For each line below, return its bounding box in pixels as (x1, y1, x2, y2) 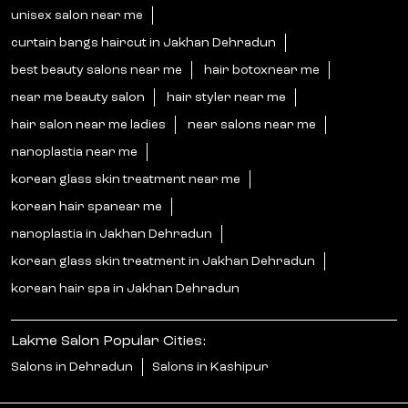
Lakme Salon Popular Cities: (11, 334, 206, 350)
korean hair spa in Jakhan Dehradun (11, 282, 240, 296)
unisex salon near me (11, 9, 143, 23)
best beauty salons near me (11, 64, 182, 77)
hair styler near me (167, 91, 286, 105)
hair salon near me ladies (11, 118, 166, 132)
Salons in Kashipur (152, 361, 269, 374)
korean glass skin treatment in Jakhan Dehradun (11, 255, 315, 269)
